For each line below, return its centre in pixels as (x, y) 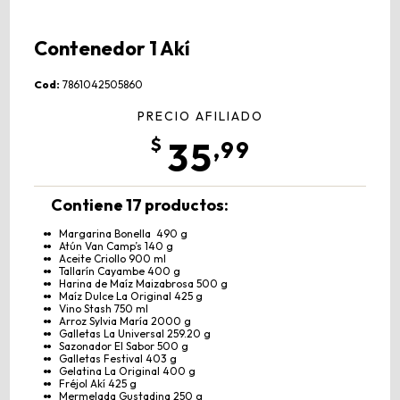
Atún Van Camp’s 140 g (116, 246)
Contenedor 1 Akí (112, 49)
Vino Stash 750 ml (103, 309)
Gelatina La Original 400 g (127, 371)
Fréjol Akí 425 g (97, 384)
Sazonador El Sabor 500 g (123, 346)
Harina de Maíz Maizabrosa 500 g (143, 284)
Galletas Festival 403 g (117, 359)
